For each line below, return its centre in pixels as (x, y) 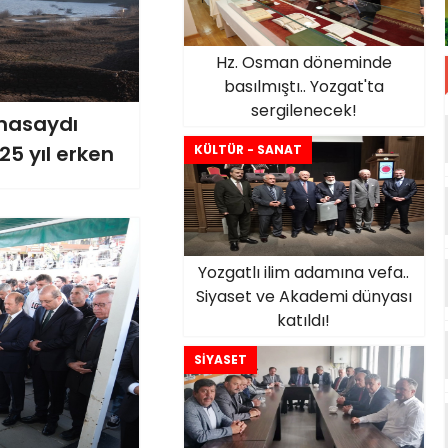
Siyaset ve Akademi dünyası (303, 296)
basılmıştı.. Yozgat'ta (303, 86)
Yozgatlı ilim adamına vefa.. (303, 272)
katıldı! (303, 320)
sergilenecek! (303, 110)
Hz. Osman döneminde (303, 62)
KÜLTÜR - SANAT (247, 149)
